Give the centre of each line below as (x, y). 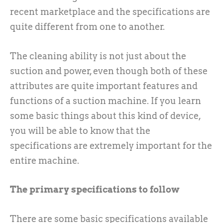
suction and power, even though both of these (109, 71)
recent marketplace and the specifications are (110, 11)
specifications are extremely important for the (111, 145)
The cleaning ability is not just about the (98, 56)
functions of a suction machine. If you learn (106, 101)
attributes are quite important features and (104, 86)
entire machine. (45, 160)
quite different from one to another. (87, 26)
